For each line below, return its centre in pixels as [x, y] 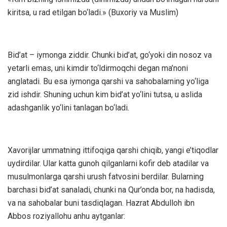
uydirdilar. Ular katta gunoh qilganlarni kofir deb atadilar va [108, 163]
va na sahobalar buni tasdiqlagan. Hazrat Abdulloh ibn [101, 203]
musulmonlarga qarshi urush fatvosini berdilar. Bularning [106, 177]
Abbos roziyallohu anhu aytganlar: [66, 216]
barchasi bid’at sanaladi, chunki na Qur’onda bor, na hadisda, [111, 190]
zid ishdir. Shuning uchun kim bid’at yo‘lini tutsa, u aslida [105, 94]
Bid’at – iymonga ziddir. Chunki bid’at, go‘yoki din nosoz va [110, 55]
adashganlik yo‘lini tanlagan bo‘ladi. [68, 108]
